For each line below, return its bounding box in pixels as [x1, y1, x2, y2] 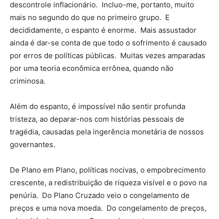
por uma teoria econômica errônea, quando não [10, 63, 174, 73]
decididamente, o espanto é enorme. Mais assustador [10, 25, 197, 35]
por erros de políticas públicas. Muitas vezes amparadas [10, 50, 205, 60]
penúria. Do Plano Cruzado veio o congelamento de [10, 190, 190, 200]
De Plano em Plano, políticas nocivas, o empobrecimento [10, 165, 206, 175]
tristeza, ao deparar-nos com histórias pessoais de [10, 114, 184, 124]
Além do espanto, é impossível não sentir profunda [10, 101, 185, 111]
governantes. [10, 139, 55, 149]
